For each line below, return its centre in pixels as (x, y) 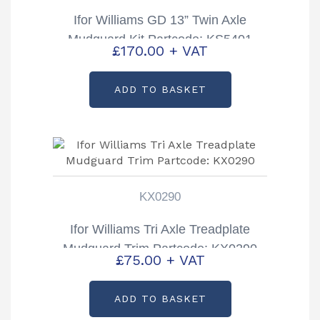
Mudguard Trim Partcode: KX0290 (160, 249)
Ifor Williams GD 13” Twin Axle (160, 20)
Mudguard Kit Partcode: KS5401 (160, 40)
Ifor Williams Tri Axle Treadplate (160, 230)
